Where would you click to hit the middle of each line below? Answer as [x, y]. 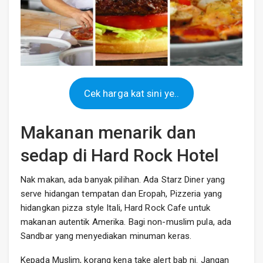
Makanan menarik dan [108, 132]
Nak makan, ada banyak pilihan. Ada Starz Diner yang [123, 179]
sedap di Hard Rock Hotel [120, 155]
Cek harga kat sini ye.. [131, 93]
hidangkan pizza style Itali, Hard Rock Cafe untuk [115, 208]
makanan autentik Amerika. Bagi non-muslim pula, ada [126, 222]
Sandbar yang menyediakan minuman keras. [106, 236]
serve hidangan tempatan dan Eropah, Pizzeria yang [121, 193]
